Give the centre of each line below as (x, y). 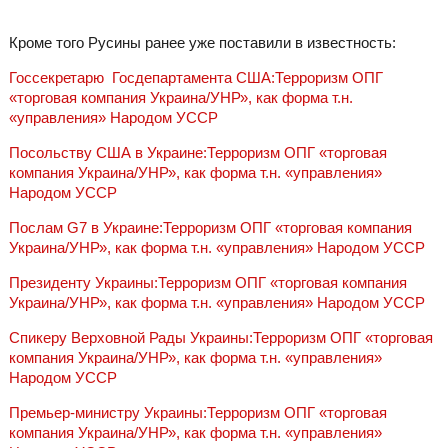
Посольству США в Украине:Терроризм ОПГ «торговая (197, 152)
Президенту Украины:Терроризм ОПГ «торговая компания (207, 283)
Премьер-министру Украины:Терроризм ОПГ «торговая (197, 413)
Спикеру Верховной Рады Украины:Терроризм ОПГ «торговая (220, 338)
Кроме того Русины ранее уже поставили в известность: (202, 42)
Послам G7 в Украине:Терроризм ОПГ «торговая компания (210, 227)
